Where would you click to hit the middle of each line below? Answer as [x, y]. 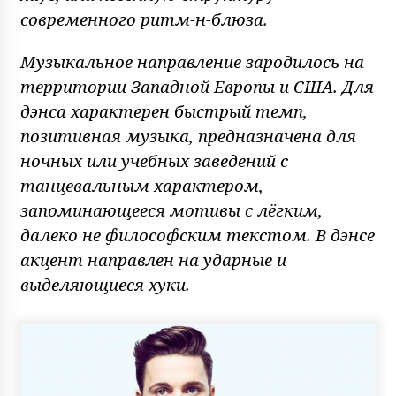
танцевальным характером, [141, 185]
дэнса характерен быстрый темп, [164, 111]
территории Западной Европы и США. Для [197, 86]
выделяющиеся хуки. [105, 284]
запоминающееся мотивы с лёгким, [171, 210]
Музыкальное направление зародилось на [192, 61]
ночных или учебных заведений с [154, 160]
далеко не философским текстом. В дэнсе [197, 235]
